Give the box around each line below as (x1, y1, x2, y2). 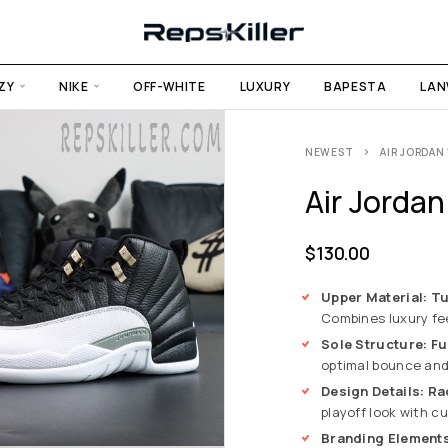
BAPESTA (324, 77, 387, 95)
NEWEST (305, 144, 354, 159)
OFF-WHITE (133, 77, 206, 95)
